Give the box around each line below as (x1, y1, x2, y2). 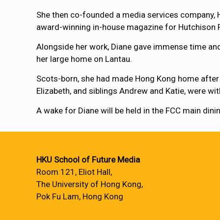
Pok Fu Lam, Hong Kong (36, 192, 123, 201)
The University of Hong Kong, (36, 179, 143, 189)
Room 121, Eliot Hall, (36, 167, 112, 177)
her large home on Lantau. (36, 54, 133, 64)
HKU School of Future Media (36, 155, 140, 165)
